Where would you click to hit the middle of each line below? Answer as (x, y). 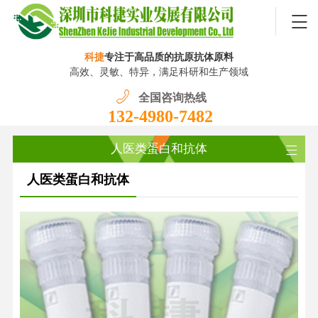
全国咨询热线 (172, 98)
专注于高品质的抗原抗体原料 (169, 57)
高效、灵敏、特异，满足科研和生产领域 (159, 72)
